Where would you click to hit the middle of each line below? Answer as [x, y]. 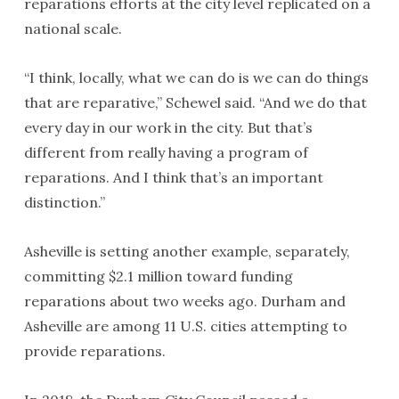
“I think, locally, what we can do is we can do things [196, 77]
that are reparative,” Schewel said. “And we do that [195, 102]
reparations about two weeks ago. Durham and [184, 301]
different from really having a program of [166, 152]
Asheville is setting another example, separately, [187, 251]
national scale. [73, 28]
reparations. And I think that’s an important [173, 177]
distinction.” [64, 202]
